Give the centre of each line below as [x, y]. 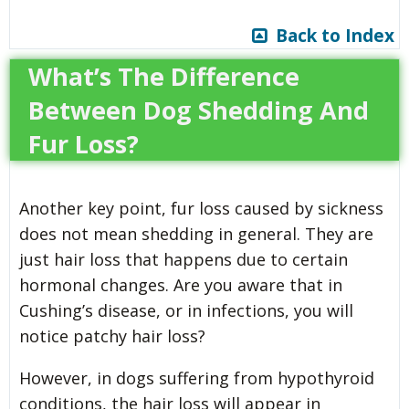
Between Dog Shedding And [199, 110]
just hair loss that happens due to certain [184, 260]
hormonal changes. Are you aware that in [181, 285]
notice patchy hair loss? [112, 336]
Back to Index [330, 36]
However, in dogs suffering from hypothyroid [197, 378]
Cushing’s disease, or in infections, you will [186, 311]
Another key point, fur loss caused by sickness [201, 209]
